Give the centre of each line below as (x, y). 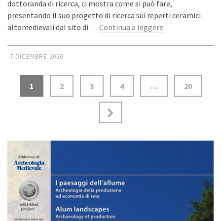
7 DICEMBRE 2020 (37, 57)
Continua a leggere (131, 27)
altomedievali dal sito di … (53, 27)
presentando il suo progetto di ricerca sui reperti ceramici (104, 16)
